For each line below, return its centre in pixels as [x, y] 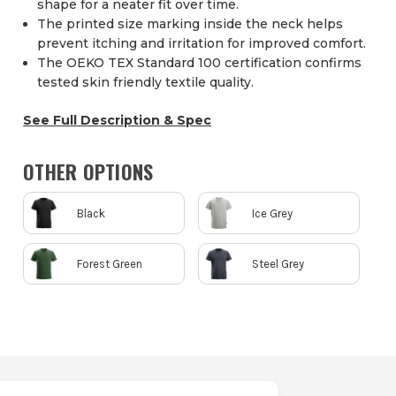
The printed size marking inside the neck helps [190, 24]
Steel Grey [278, 263]
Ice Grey [273, 213]
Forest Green [110, 263]
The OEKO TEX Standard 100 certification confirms [200, 63]
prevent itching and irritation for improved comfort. [202, 44]
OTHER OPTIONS [88, 172]
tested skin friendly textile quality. [146, 83]
